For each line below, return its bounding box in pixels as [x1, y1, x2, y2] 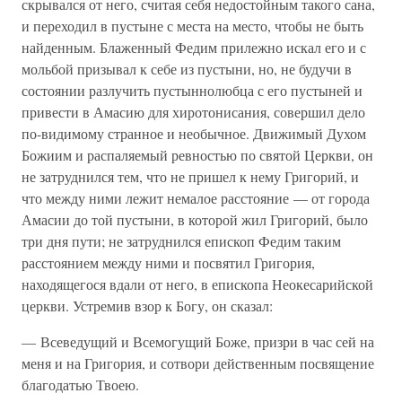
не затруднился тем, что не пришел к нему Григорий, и [22, 167, 359, 186]
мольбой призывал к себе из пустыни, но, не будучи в [22, 59, 352, 78]
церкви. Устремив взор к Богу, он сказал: [22, 296, 273, 315]
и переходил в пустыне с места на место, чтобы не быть [22, 16, 363, 35]
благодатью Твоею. [22, 375, 139, 394]
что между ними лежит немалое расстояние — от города [22, 188, 370, 207]
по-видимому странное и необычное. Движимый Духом [22, 124, 366, 143]
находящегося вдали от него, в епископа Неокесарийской [22, 275, 373, 293]
